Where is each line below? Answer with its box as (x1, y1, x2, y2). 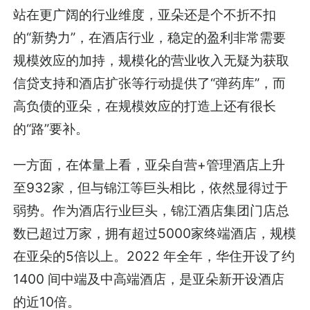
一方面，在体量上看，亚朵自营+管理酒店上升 (13, 156, 286, 173)
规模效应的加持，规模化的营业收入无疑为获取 (13, 51, 290, 69)
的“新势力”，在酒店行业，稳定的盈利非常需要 (13, 28, 286, 46)
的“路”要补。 (13, 120, 89, 137)
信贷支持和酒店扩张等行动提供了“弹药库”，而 (13, 74, 286, 91)
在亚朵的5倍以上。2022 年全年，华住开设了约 (13, 247, 295, 264)
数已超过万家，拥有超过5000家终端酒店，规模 (13, 224, 297, 241)
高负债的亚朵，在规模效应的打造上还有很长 (13, 97, 277, 114)
